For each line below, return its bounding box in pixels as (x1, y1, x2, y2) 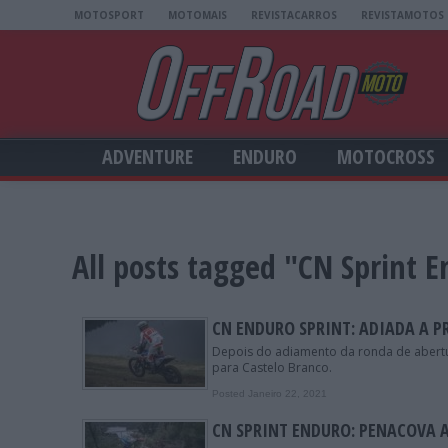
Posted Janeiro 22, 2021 (212, 388, 327, 400)
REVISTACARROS (251, 8, 337, 22)
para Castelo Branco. (212, 359, 332, 377)
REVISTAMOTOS (361, 8, 444, 22)
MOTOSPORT (74, 8, 144, 22)
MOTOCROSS (337, 143, 435, 171)
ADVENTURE (102, 143, 193, 171)
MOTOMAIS (168, 8, 227, 22)
